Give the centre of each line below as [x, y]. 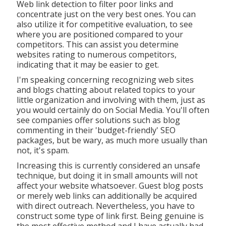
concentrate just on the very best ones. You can [106, 14]
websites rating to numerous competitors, [96, 54]
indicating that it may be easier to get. [88, 64]
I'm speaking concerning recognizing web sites [105, 79]
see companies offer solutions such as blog [98, 120]
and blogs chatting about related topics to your [106, 90]
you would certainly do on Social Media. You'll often [113, 110]
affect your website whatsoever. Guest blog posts [110, 185]
